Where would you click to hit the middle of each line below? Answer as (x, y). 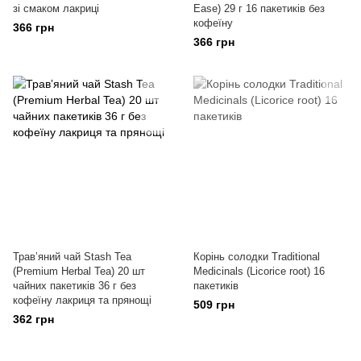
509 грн (214, 305)
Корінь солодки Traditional (257, 257)
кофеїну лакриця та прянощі (82, 300)
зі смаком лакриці (56, 8)
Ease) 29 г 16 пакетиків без (259, 8)
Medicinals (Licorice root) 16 (259, 271)
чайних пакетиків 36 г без (75, 286)
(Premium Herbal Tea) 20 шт (79, 271)
